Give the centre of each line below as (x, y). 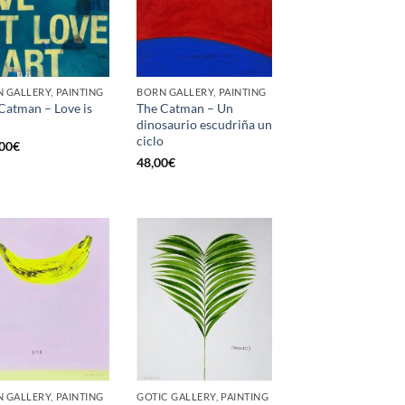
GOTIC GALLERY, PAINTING (203, 396)
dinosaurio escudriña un (204, 124)
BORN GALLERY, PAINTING (202, 91)
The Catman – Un (185, 108)
